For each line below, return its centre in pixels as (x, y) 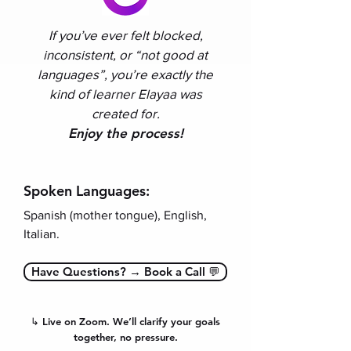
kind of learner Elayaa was (125, 94)
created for (124, 113)
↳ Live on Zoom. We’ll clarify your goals (125, 321)
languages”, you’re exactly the (125, 74)
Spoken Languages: (87, 191)
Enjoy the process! (125, 133)
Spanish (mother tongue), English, (115, 215)
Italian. (42, 234)
